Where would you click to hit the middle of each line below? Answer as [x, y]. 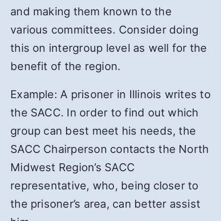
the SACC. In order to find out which [105, 112]
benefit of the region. [66, 66]
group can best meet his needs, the [103, 130]
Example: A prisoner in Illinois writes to [110, 94]
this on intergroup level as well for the [109, 48]
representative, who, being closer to [105, 185]
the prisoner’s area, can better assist [106, 203]
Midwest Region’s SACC [73, 167]
